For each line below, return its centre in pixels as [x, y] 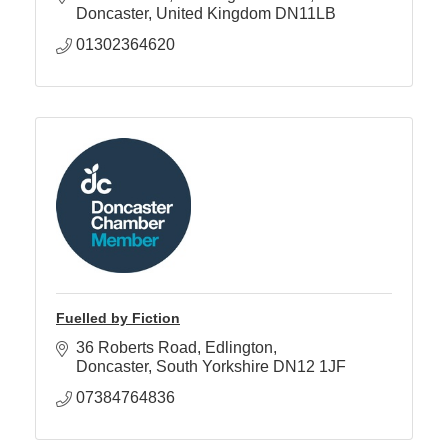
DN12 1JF [309, 367]
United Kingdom [213, 14]
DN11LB [305, 14]
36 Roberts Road [136, 348]
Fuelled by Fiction [118, 318]
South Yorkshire [212, 367]
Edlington [239, 348]
